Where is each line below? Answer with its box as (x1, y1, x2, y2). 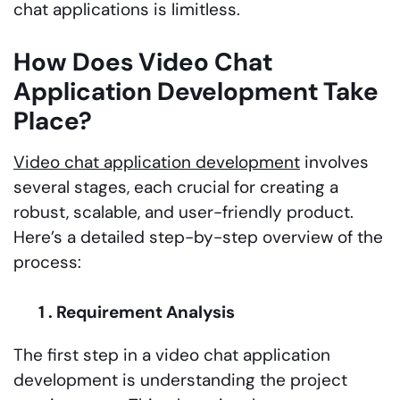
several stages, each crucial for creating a (13, 175, 338, 198)
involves (300, 150, 369, 173)
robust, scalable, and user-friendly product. (13, 200, 354, 223)
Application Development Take (13, 74, 379, 108)
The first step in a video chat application (13, 343, 330, 366)
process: (13, 250, 81, 273)
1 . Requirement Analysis (13, 300, 235, 323)
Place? (13, 104, 92, 137)
